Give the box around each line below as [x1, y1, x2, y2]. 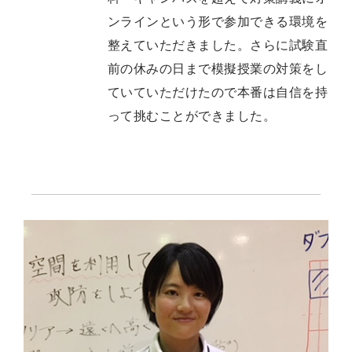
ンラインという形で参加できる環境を [108, 15, 328, 29]
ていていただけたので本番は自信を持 [108, 86, 328, 100]
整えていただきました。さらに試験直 [108, 38, 328, 53]
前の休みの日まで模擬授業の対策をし [108, 62, 328, 76]
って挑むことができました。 [108, 109, 277, 123]
